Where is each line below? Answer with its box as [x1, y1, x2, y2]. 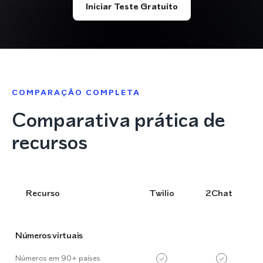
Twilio [149, 187, 174, 199]
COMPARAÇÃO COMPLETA [12, 87, 140, 97]
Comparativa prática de [12, 106, 225, 134]
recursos [12, 128, 87, 156]
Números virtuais [15, 229, 83, 241]
